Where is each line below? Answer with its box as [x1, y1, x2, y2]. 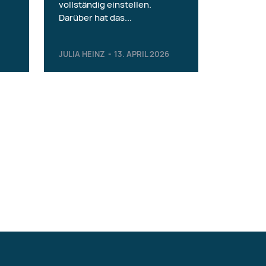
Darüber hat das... [58, 11, 132, 24]
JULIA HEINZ [58, 48, 105, 59]
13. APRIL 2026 [113, 48, 169, 59]
